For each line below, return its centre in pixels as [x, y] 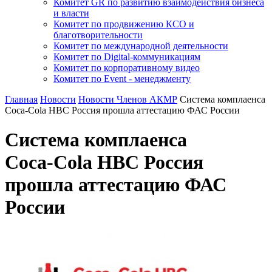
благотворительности [98, 35]
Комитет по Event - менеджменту [122, 79]
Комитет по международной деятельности [141, 46]
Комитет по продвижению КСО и [124, 24]
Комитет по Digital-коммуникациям [127, 57]
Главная [21, 99]
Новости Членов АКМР [128, 99]
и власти [71, 13]
